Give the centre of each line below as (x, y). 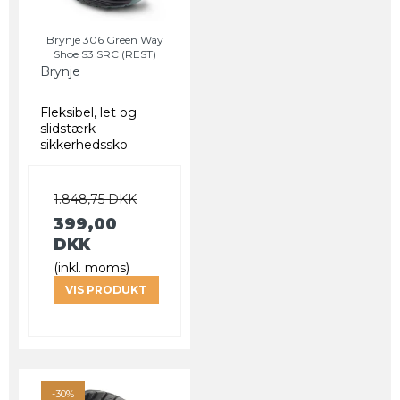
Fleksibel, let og (88, 112)
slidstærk (68, 128)
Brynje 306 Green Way (104, 39)
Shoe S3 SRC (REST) (104, 54)
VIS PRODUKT (106, 289)
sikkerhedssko (84, 144)
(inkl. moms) (92, 267)
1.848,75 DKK (95, 199)
